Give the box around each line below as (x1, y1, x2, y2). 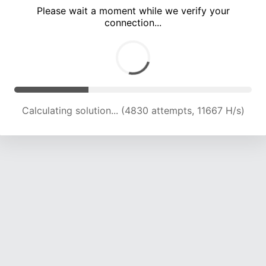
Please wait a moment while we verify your (36, 5, 230, 17)
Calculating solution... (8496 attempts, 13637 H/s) (21, 104, 245, 117)
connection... (104, 17, 161, 29)
